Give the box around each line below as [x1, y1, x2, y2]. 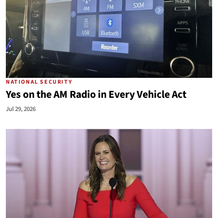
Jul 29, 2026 [6, 105, 36, 113]
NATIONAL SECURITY [6, 78, 73, 86]
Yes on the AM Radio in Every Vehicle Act [6, 87, 186, 102]
